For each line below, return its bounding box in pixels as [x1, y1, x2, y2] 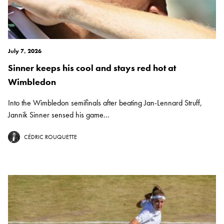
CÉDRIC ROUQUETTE [24, 133, 77, 141]
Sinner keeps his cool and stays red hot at [8, 62, 176, 74]
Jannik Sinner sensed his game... [8, 109, 109, 120]
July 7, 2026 [8, 47, 41, 55]
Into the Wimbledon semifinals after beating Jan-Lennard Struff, [8, 97, 202, 108]
